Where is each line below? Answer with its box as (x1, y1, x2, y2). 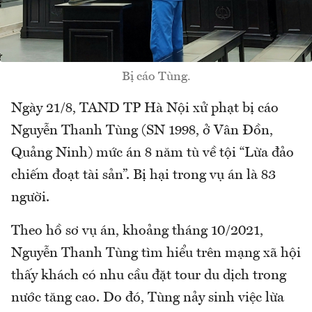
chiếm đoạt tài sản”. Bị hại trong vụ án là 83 (11, 168, 276, 182)
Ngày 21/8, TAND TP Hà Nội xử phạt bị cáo (11, 101, 279, 116)
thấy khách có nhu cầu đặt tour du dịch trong (11, 268, 286, 283)
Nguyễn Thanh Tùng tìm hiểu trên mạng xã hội (11, 246, 301, 260)
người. (11, 190, 49, 205)
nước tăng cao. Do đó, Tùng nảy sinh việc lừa (11, 290, 284, 305)
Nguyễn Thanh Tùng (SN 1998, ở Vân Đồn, (11, 123, 273, 138)
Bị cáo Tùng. (121, 70, 191, 83)
